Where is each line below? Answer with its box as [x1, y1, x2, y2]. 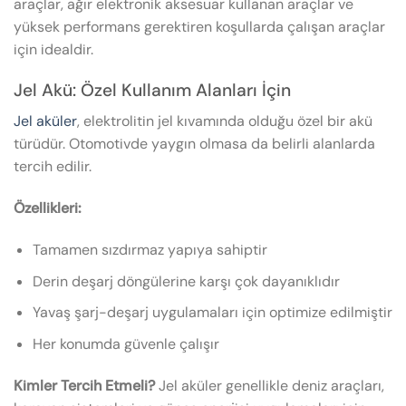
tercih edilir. [14, 157, 92, 177]
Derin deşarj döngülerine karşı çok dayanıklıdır [32, 271, 340, 291]
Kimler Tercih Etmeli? [14, 375, 155, 395]
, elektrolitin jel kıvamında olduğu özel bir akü [77, 111, 372, 131]
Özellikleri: [14, 198, 82, 218]
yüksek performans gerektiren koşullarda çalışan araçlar [14, 17, 385, 37]
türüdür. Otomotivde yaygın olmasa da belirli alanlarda [14, 134, 375, 154]
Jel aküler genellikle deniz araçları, [155, 375, 384, 395]
